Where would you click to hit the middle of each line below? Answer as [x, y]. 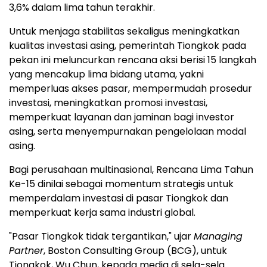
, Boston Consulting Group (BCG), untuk [135, 251]
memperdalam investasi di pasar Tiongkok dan [119, 198]
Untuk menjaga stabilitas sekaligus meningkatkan [124, 32]
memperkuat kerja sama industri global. [102, 213]
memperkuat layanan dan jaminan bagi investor [122, 117]
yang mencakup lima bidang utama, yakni [106, 74]
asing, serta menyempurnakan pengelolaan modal [128, 132]
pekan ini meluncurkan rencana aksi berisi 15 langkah [133, 60]
